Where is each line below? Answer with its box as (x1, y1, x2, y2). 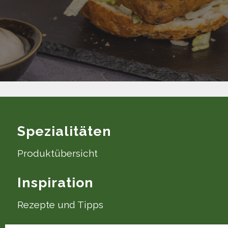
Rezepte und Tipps (17, 198, 103, 210)
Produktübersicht (17, 147, 98, 159)
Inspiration (17, 174, 94, 190)
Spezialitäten (17, 123, 111, 139)
